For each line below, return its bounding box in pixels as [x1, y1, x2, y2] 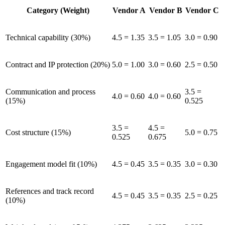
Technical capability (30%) [6, 33, 90, 42]
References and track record [6, 187, 94, 196]
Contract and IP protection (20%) [6, 60, 110, 69]
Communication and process [6, 87, 95, 96]
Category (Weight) [26, 6, 89, 15]
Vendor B [149, 6, 182, 15]
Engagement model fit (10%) [6, 160, 97, 169]
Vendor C [185, 6, 219, 15]
